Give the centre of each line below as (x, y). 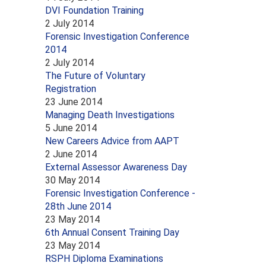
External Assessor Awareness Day (116, 167)
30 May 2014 (72, 180)
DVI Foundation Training (94, 10)
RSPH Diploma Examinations (104, 258)
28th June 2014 (78, 206)
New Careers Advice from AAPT (112, 141)
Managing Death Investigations (110, 115)
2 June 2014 (71, 154)
